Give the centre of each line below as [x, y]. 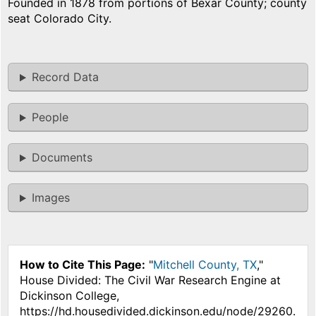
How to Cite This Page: [83, 265]
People [50, 117]
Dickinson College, [69, 296]
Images [50, 198]
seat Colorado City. [60, 19]
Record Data [65, 77]
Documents [62, 158]
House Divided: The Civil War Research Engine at [150, 280]
